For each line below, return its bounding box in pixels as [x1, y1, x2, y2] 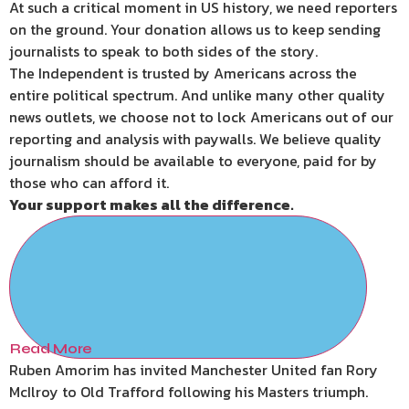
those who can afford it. [9, 172, 169, 194]
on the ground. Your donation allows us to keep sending [9, 18, 381, 41]
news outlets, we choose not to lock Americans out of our [9, 106, 393, 129]
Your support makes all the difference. [9, 194, 294, 216]
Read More [10, 340, 93, 358]
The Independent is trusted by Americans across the [9, 62, 357, 85]
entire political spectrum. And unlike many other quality [9, 84, 385, 107]
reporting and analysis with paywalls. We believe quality [9, 128, 382, 151]
